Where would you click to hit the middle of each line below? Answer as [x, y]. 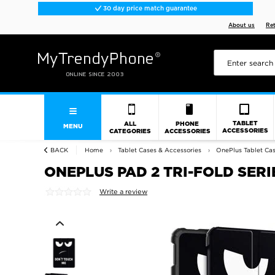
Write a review [123, 192]
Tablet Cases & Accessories [160, 150]
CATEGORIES [130, 131]
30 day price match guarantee [149, 9]
